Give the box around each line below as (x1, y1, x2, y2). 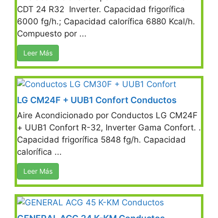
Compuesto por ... (17, 28, 87, 38)
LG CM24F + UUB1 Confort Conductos (17, 94, 177, 105)
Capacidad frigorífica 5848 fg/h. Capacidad (17, 134, 186, 145)
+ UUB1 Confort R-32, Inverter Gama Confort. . (17, 122, 201, 132)
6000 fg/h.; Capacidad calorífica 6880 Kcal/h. (17, 16, 195, 26)
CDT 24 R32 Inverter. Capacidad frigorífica (17, 4, 185, 14)
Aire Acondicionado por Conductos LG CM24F (17, 110, 198, 120)
